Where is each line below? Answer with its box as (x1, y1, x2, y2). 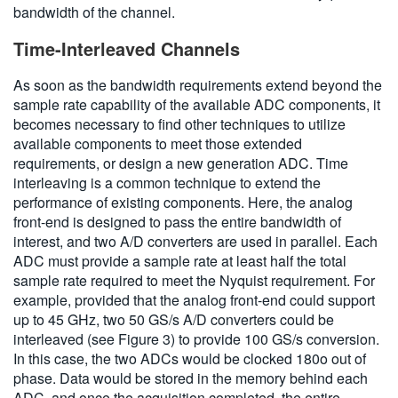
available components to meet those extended (13, 133, 302, 155)
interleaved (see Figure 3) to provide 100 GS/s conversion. (13, 329, 379, 350)
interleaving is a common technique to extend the (13, 172, 321, 194)
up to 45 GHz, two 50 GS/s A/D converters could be (13, 309, 334, 330)
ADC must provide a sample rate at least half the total (13, 251, 346, 272)
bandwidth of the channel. (13, 2, 175, 23)
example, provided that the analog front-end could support (13, 290, 375, 311)
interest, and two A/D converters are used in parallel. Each (13, 231, 378, 252)
